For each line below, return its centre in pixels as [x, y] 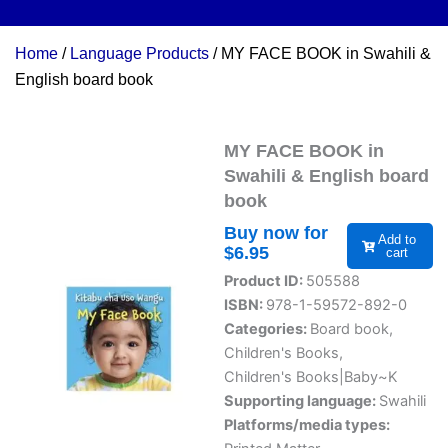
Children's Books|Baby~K [311, 377]
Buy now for [276, 233]
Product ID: [265, 281]
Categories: [267, 329]
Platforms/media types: [307, 425]
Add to [396, 240]
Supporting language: [301, 401]
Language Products [139, 54]
